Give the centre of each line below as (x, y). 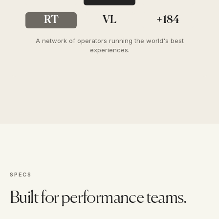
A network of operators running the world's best (109, 41)
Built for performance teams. (99, 199)
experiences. (109, 50)
